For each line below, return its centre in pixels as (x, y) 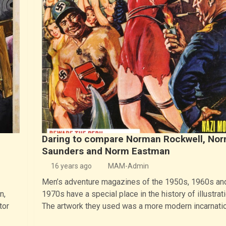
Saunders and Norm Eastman (106, 151)
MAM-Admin (128, 166)
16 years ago (71, 166)
